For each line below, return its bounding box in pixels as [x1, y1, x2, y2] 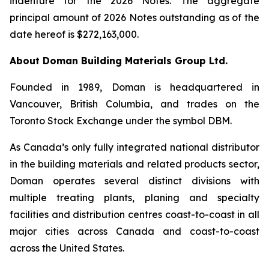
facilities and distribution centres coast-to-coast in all [10, 208, 259, 220]
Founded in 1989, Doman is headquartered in [10, 81, 259, 93]
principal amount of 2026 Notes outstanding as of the [10, 11, 259, 23]
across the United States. [10, 242, 124, 254]
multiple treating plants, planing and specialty [10, 192, 259, 204]
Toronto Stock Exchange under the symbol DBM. [10, 115, 232, 127]
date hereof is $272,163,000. [10, 28, 139, 40]
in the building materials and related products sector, [10, 158, 259, 170]
